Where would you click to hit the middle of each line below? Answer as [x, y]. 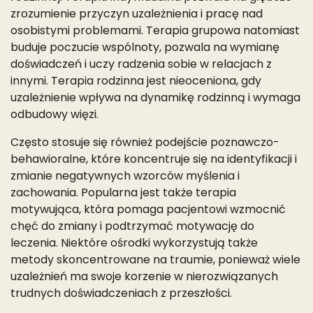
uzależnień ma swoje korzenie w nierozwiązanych [144, 277]
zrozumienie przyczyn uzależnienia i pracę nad [137, 14]
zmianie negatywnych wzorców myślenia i [125, 176]
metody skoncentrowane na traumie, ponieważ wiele [155, 260]
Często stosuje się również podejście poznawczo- [145, 143]
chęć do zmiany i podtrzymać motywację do [132, 226]
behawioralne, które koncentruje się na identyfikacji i [154, 159]
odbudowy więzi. [54, 115]
